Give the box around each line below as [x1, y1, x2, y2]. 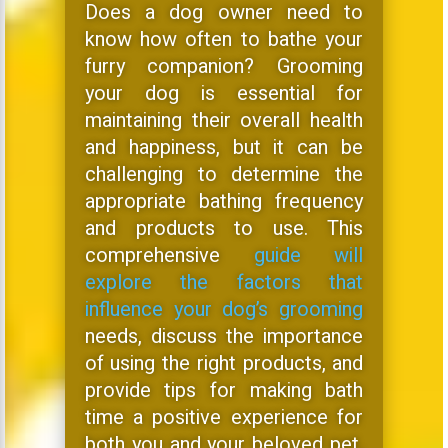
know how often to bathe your [84, 25, 364, 55]
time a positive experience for [84, 403, 364, 433]
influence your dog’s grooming [84, 295, 364, 325]
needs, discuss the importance [84, 322, 364, 352]
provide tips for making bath [84, 376, 364, 406]
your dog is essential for [84, 79, 364, 109]
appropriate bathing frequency [84, 187, 364, 217]
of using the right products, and [84, 349, 364, 379]
